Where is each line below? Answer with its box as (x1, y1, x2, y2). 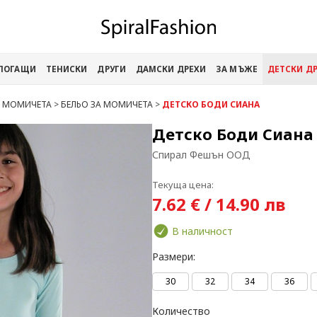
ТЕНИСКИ (45, 64, 88, 74)
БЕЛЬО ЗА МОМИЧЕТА (61, 98, 153, 110)
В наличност (172, 224, 233, 238)
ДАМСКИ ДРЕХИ (135, 64, 207, 74)
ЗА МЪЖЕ (216, 64, 258, 74)
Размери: (152, 250, 195, 263)
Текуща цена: (152, 178, 214, 191)
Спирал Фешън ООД (152, 148, 250, 161)
